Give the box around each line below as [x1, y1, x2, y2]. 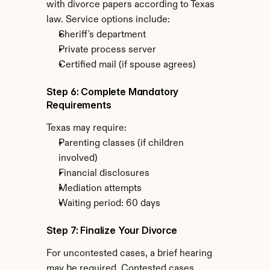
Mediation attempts [58, 184, 142, 193]
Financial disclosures [58, 169, 149, 178]
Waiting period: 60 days [58, 199, 160, 209]
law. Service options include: [46, 15, 170, 25]
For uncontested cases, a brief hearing [46, 249, 212, 259]
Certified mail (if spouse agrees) [58, 60, 196, 70]
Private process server [58, 45, 156, 55]
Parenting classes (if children [58, 139, 184, 148]
